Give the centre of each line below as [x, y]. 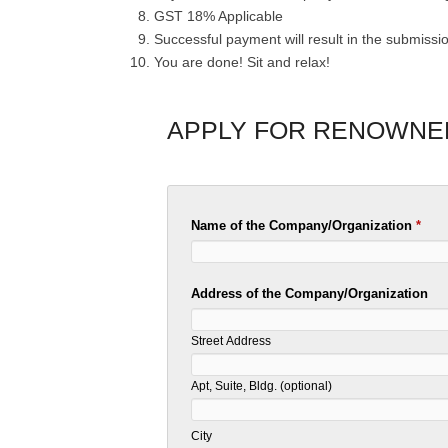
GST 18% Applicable [218, 16]
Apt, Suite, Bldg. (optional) [262, 386]
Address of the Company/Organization [310, 294]
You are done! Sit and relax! [242, 62]
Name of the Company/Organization [304, 226]
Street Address [231, 341]
